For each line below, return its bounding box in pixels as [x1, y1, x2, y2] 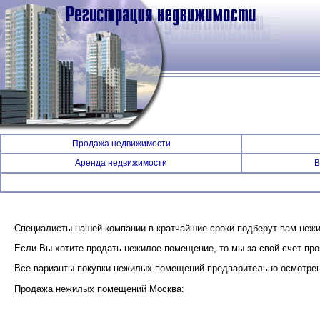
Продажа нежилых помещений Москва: [14, 283, 184, 294]
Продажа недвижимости [71, 139, 171, 149]
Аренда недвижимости [75, 158, 167, 168]
